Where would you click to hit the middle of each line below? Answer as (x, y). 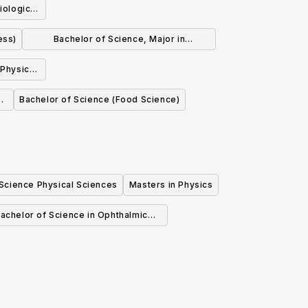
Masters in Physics (171, 185)
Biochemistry (119, 60)
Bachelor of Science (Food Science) (100, 100)
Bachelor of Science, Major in (119, 39)
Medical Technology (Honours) (71, 236)
